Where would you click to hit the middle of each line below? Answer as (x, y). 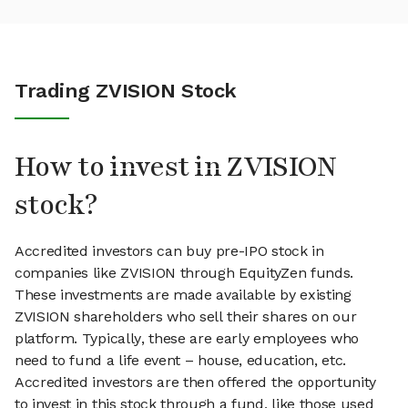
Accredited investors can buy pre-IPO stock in (169, 251)
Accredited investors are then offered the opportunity (196, 382)
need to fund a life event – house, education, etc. (180, 361)
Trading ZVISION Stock (126, 91)
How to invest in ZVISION (176, 168)
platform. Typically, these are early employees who (187, 339)
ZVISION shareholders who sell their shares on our (186, 317)
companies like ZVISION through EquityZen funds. (184, 273)
